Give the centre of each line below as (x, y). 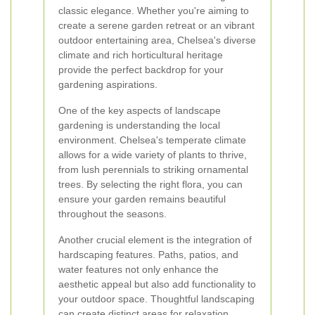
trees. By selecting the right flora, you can (150, 184)
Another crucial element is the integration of (155, 240)
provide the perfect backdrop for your (141, 70)
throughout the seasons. (112, 214)
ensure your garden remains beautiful (142, 199)
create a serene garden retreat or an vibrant (156, 25)
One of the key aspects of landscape (140, 110)
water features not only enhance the (139, 269)
